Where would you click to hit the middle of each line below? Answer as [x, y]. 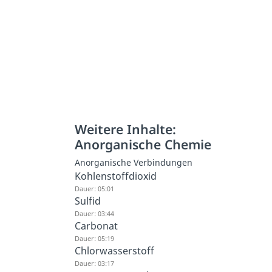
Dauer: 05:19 [94, 238]
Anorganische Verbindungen [133, 162]
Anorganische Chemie [143, 144]
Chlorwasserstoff [114, 250]
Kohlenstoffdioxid [115, 176]
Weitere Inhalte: [125, 129]
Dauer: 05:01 [94, 188]
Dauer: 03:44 [94, 213]
